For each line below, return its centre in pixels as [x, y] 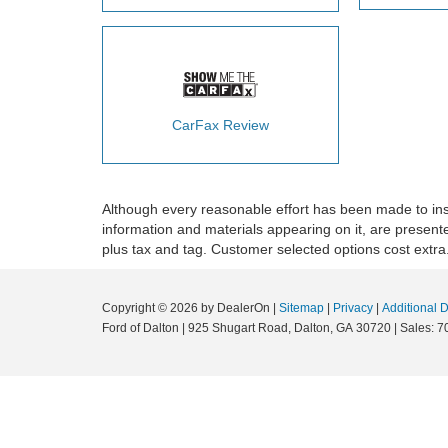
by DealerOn [235, 308]
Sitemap [301, 308]
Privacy [353, 308]
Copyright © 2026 [151, 308]
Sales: [417, 328]
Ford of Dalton [140, 328]
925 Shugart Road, [238, 328]
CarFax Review [220, 125]
